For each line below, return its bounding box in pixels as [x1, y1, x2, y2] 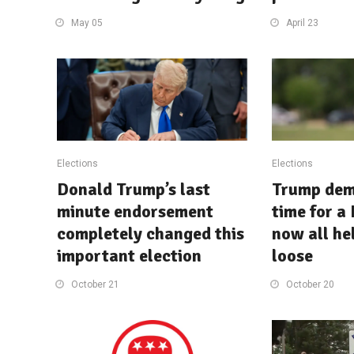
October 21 [71, 278, 119, 290]
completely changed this [57, 222, 244, 244]
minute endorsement [57, 200, 213, 222]
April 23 [285, 17, 318, 28]
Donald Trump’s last [57, 178, 210, 200]
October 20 [285, 278, 334, 290]
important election [57, 244, 201, 266]
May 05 [71, 17, 103, 28]
